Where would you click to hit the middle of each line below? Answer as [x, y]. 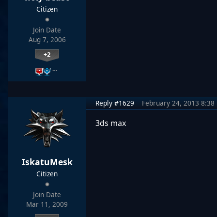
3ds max [111, 123]
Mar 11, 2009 [47, 204]
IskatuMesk [47, 162]
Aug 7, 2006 [47, 40]
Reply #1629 [115, 103]
